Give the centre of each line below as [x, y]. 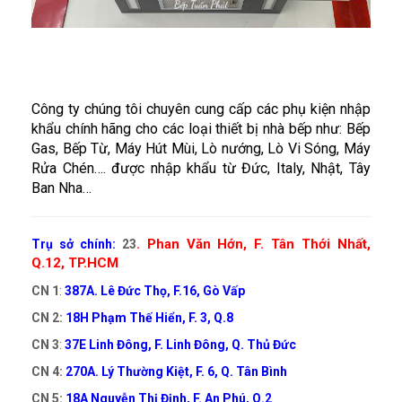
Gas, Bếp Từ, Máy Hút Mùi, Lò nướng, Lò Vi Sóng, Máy [201, 148]
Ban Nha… [61, 188]
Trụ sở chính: [74, 244]
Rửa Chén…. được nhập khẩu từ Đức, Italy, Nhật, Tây [201, 168]
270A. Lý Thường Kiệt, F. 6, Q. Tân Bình [176, 371]
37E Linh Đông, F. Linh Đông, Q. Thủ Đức [180, 344]
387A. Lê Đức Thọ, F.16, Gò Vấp [156, 290]
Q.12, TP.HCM [75, 262]
